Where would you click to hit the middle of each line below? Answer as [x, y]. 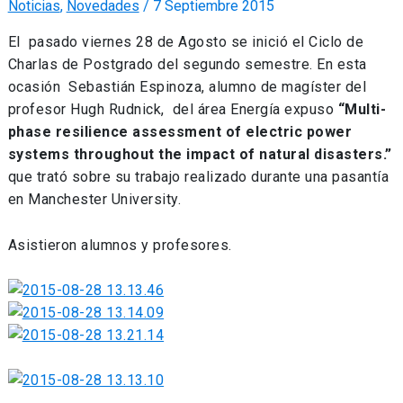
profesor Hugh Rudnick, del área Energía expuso [173, 110]
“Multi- [362, 110]
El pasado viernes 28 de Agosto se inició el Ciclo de [186, 42]
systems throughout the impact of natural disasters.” [200, 155]
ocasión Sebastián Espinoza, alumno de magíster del [187, 87]
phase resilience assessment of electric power [180, 132]
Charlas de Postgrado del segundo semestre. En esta [187, 65]
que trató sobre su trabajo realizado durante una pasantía [198, 177]
